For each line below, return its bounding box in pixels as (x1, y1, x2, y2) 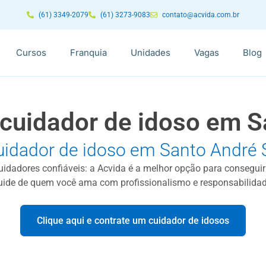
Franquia (70, 47, 107, 58)
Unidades (131, 47, 170, 58)
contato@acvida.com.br (162, 11, 239, 19)
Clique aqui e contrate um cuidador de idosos (37, 215, 229, 226)
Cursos (16, 47, 46, 58)
